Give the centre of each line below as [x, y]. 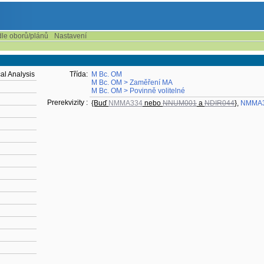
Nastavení [70, 36]
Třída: [79, 74]
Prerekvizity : [67, 103]
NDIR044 [220, 103]
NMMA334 [126, 103]
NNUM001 [180, 103]
